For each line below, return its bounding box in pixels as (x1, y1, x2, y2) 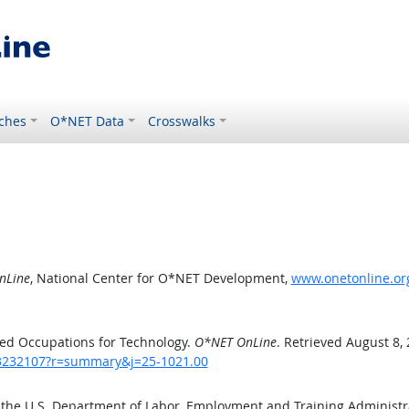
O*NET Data (50, 112, 125, 130)
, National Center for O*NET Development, (29, 269, 291, 287)
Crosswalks (148, 112, 216, 130)
